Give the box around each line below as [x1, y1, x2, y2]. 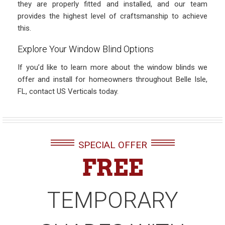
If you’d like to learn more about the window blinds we [18, 63, 207, 72]
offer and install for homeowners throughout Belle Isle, [18, 75, 207, 84]
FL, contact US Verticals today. [18, 87, 119, 96]
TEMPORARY [47, 187, 178, 213]
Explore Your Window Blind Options [18, 44, 154, 54]
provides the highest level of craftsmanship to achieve [18, 12, 207, 21]
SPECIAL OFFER [78, 139, 147, 151]
